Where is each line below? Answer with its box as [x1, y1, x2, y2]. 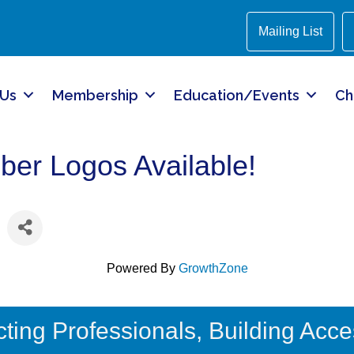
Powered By [106, 261, 179, 275]
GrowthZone [178, 261, 248, 275]
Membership [52, 86, 138, 104]
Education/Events [174, 86, 299, 104]
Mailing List [258, 24, 323, 38]
